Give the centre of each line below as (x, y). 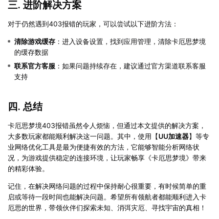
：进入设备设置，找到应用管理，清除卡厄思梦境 (131, 41)
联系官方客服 (35, 66)
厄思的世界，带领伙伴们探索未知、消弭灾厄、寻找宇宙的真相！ (107, 207)
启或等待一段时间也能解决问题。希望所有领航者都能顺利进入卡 (107, 197)
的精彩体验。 (28, 168)
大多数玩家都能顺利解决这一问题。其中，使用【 (83, 136)
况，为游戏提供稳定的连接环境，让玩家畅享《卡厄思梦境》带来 (107, 157)
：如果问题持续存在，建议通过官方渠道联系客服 (131, 66)
